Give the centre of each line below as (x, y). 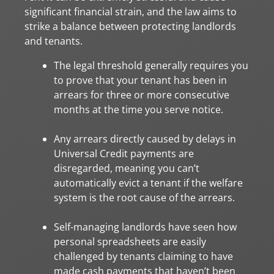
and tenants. (54, 41)
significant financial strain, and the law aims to (131, 11)
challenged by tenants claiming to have (143, 256)
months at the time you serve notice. (139, 109)
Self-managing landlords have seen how (145, 227)
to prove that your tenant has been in (140, 80)
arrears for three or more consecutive (142, 94)
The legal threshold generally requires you (151, 65)
